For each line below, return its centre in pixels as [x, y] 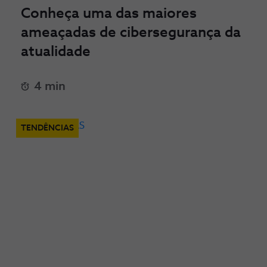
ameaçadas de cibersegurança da [131, 33]
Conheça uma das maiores [109, 14]
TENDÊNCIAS [47, 128]
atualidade [56, 52]
